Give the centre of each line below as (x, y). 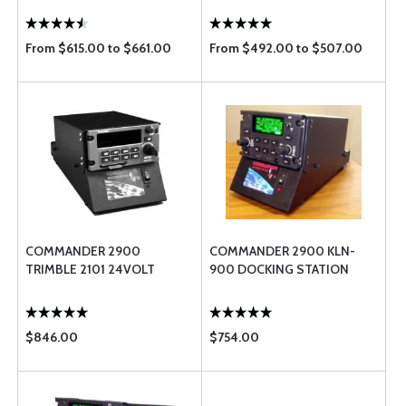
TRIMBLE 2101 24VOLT (90, 269)
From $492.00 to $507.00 (286, 48)
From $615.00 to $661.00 (98, 48)
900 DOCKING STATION (279, 269)
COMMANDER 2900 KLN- (282, 251)
